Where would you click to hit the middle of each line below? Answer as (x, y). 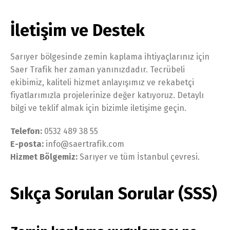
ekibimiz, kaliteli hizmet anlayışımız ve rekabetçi (102, 82)
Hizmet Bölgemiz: (44, 157)
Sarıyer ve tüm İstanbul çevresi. (139, 157)
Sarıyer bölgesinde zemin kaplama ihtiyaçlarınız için (110, 56)
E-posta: (27, 144)
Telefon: (26, 131)
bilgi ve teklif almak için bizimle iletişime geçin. (98, 108)
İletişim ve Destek (78, 30)
